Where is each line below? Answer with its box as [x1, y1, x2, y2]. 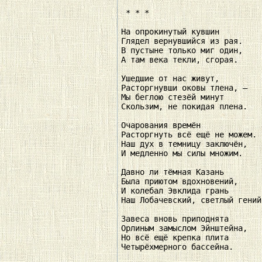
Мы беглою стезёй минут [121, 92, 229, 102]
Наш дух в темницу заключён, [121, 139, 252, 149]
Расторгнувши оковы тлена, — [121, 83, 252, 93]
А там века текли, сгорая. [121, 55, 243, 65]
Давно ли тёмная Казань [121, 167, 229, 177]
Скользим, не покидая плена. [121, 102, 252, 112]
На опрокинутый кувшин [121, 27, 224, 37]
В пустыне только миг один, [121, 46, 247, 56]
